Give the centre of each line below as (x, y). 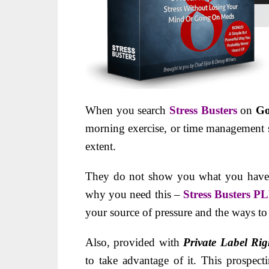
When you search (127, 110)
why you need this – (134, 194)
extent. (101, 146)
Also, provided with (134, 242)
